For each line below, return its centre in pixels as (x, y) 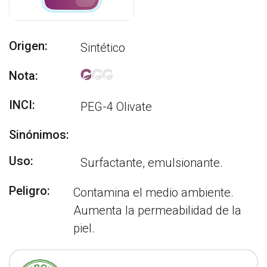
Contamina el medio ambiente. (154, 193)
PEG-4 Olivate (116, 107)
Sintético (103, 48)
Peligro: (30, 191)
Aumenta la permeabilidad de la (158, 210)
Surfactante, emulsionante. (152, 163)
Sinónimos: (39, 135)
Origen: (28, 46)
